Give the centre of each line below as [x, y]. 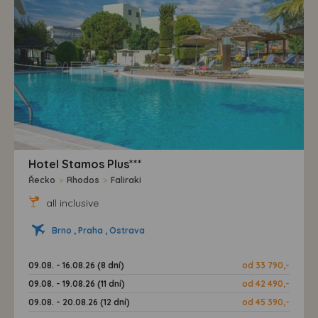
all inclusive [71, 203]
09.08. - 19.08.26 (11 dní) [77, 283]
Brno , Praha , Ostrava [98, 230]
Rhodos [83, 180]
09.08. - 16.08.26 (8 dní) [76, 265]
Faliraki [126, 180]
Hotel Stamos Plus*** [85, 164]
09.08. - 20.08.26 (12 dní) [79, 302]
